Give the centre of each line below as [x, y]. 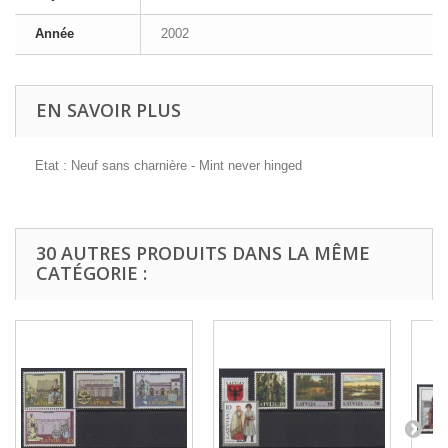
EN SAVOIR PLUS [108, 110]
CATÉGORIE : [91, 273]
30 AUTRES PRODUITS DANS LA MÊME [203, 253]
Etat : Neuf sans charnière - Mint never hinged [168, 165]
